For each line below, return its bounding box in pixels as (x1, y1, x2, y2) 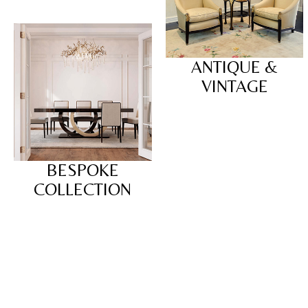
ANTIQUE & (190, 57, 278, 78)
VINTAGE (201, 76, 268, 97)
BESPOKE (46, 160, 119, 181)
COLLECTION (34, 179, 132, 200)
